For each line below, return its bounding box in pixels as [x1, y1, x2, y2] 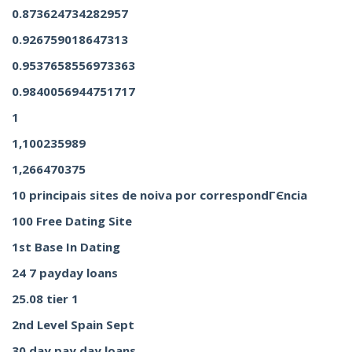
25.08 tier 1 [12, 291, 79, 306]
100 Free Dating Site [12, 213, 132, 229]
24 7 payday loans [12, 265, 118, 280]
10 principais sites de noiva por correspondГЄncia [12, 187, 307, 203]
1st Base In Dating [12, 239, 120, 255]
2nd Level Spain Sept [12, 317, 134, 332]
